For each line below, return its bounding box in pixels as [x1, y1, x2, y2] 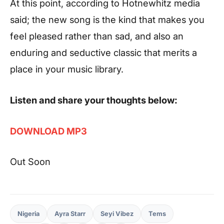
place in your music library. [10, 63, 123, 75]
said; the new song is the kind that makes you [10, 14, 204, 25]
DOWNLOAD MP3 [10, 125, 87, 136]
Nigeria [17, 210, 39, 218]
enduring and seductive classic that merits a [10, 47, 197, 58]
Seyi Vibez [100, 210, 133, 218]
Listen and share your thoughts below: [10, 94, 177, 105]
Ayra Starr [54, 210, 85, 218]
